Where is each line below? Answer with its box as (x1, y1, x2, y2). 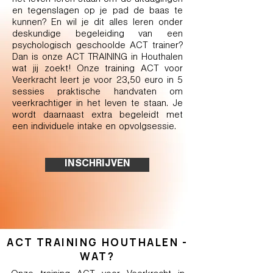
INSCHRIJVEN (64, 160, 130, 170)
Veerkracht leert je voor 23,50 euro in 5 (12, 76, 183, 86)
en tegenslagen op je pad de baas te (12, 7, 183, 16)
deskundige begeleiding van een (12, 30, 183, 40)
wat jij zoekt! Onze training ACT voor (12, 65, 183, 74)
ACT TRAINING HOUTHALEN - (7, 235, 188, 249)
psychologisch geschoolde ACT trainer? (12, 41, 183, 51)
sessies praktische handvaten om (12, 88, 183, 97)
